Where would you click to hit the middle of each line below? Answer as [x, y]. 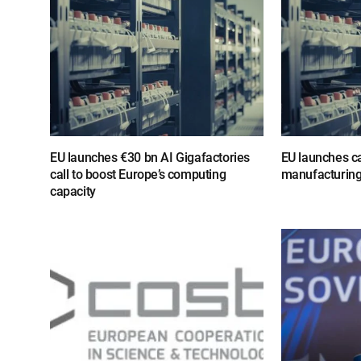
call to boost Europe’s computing [138, 175]
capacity [73, 192]
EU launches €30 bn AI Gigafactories [150, 158]
